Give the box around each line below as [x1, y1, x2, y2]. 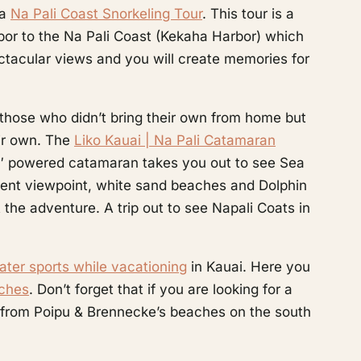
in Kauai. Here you [186, 259, 310, 275]
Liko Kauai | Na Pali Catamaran [73, 132, 276, 148]
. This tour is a [201, 6, 294, 22]
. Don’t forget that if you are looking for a [28, 281, 293, 297]
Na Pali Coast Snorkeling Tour [10, 6, 202, 22]
